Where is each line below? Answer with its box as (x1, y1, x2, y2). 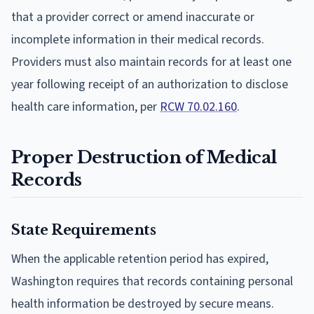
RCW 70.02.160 (160, 97, 237, 116)
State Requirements (11, 221, 156, 238)
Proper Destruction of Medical (11, 146, 277, 168)
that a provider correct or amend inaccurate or (11, 8, 254, 26)
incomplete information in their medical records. (11, 30, 264, 48)
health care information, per (11, 97, 160, 116)
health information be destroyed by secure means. (11, 294, 274, 313)
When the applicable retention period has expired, (11, 250, 268, 268)
